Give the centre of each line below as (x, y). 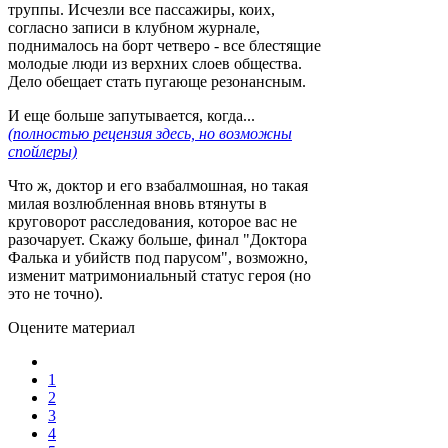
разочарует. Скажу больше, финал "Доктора (157, 240)
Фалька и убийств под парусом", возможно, (158, 258)
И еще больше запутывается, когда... (131, 116)
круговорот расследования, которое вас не (152, 222)
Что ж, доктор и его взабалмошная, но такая (158, 186)
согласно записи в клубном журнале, (134, 28)
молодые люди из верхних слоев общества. (155, 64)
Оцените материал (71, 328)
